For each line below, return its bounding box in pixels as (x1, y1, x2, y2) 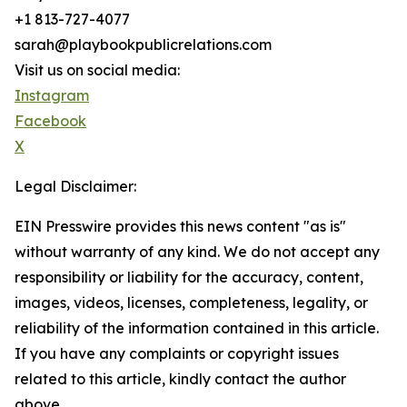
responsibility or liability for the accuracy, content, (15, 268, 363, 287)
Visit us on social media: (15, 61, 180, 80)
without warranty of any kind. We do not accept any (15, 243, 380, 262)
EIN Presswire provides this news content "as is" (15, 217, 346, 236)
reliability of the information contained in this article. (15, 319, 379, 338)
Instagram (15, 86, 89, 105)
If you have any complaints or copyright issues (15, 344, 339, 363)
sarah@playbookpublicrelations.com (15, 35, 272, 55)
